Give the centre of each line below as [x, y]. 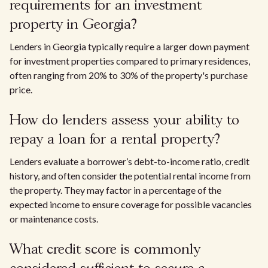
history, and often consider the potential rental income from [130, 176]
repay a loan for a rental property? [115, 140]
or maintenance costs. [54, 219]
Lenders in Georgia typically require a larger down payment [130, 46]
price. [21, 89]
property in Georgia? [73, 25]
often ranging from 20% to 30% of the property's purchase [129, 75]
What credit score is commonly [105, 250]
